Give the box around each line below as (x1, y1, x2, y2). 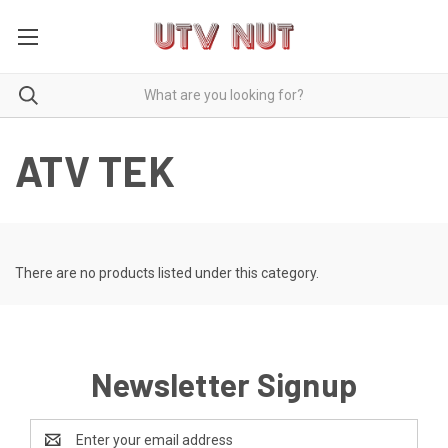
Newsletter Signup (90, 364, 358, 403)
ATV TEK (15, 144, 175, 195)
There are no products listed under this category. (15, 264, 319, 281)
